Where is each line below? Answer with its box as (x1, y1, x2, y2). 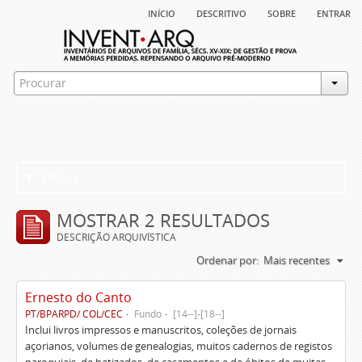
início (148, 3, 175, 21)
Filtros (38, 169, 80, 187)
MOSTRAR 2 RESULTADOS (57, 208, 270, 232)
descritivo (196, 3, 246, 21)
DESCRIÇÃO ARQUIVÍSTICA (57, 230, 176, 244)
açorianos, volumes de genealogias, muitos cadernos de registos (25, 339, 332, 353)
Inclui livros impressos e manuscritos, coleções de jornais (25, 322, 297, 337)
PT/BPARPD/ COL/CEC (25, 307, 123, 320)
